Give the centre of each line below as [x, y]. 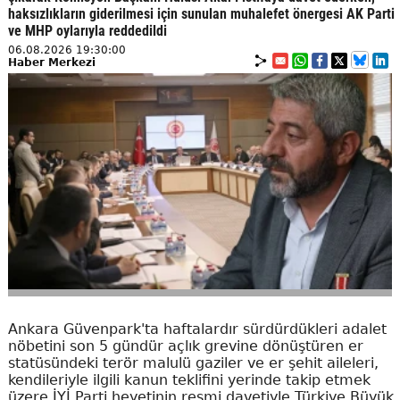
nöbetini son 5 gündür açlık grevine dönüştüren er [185, 346]
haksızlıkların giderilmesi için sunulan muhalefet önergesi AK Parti [201, 14]
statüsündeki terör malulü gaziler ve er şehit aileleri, [193, 363]
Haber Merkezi [51, 62]
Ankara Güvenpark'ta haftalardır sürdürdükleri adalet [197, 329]
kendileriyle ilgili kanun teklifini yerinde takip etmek [189, 380]
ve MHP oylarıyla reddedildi [87, 31]
